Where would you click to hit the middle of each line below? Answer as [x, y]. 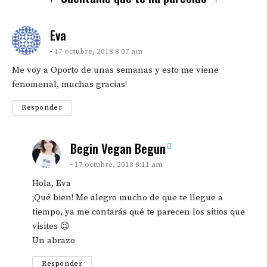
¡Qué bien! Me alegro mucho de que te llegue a [128, 197]
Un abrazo [54, 240]
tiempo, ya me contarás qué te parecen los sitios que [139, 212]
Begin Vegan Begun [118, 148]
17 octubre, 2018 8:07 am [98, 51]
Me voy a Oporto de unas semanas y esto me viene [115, 70]
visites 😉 [51, 226]
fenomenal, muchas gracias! [69, 84]
